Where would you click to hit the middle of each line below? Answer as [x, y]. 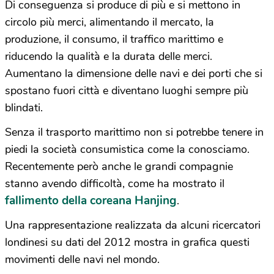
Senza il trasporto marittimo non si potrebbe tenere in [134, 132]
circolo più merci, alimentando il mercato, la [109, 22]
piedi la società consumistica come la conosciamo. [127, 149]
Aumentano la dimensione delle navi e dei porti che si [134, 73]
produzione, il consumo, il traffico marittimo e [114, 39]
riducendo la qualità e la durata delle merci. [109, 56]
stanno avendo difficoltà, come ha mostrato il [115, 183]
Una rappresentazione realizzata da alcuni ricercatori [133, 225]
